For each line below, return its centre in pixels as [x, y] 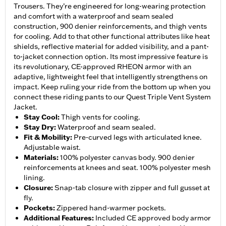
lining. [34, 178]
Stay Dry [39, 127]
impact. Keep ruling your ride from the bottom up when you [112, 87]
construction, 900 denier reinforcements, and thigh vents [110, 26]
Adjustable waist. [52, 148]
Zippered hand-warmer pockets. [111, 208]
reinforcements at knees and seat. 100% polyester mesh [117, 168]
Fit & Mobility [47, 137]
